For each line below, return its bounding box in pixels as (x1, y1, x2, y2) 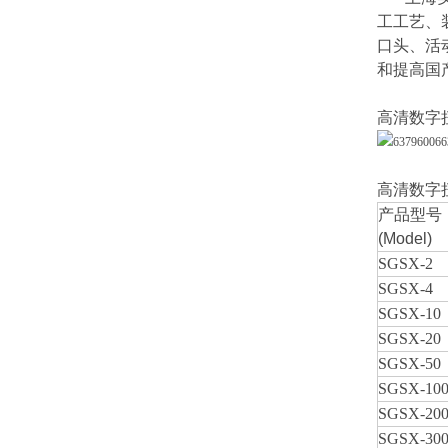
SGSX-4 (378, 280, 433, 297)
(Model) (378, 230, 432, 247)
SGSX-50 (378, 355, 441, 372)
